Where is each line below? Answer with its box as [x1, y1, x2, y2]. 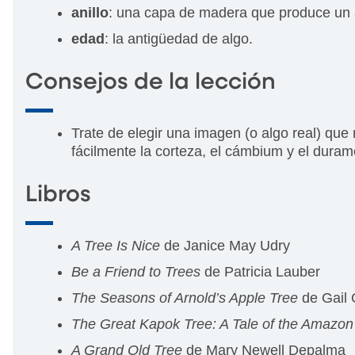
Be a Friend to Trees [71, 263, 204, 280]
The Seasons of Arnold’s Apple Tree [71, 289, 302, 306]
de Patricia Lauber [204, 263, 320, 280]
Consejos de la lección [25, 71, 276, 94]
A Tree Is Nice [71, 237, 160, 254]
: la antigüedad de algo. [105, 30, 253, 47]
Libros [25, 183, 91, 206]
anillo [71, 4, 109, 21]
